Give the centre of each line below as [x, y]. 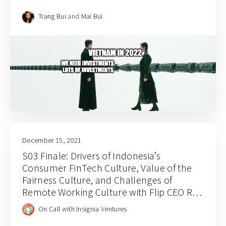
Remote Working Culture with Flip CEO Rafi [112, 192]
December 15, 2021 [52, 140]
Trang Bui [52, 16]
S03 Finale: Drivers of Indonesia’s [91, 156]
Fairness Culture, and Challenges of [97, 180]
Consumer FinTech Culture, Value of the [107, 168]
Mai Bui [92, 16]
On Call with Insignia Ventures [83, 209]
